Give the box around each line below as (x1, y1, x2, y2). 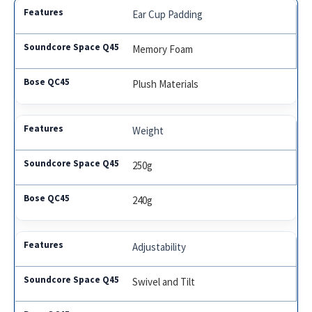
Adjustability (132, 240, 187, 253)
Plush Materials (132, 77, 199, 91)
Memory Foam (132, 42, 194, 56)
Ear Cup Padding (132, 7, 203, 21)
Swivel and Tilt (132, 274, 196, 288)
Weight (132, 123, 164, 137)
